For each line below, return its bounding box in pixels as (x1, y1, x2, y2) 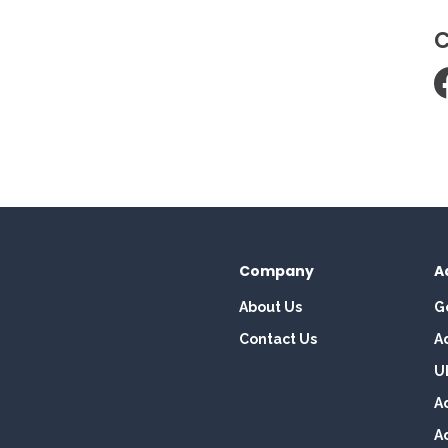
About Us (239, 299, 302, 316)
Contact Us (239, 331, 317, 348)
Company (239, 261, 314, 282)
